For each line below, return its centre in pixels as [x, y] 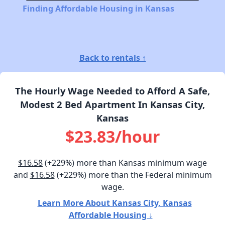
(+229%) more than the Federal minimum [133, 175]
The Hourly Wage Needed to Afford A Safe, [113, 91]
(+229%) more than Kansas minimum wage [125, 163]
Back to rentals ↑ [113, 58]
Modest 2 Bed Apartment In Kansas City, [113, 104]
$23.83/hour [113, 137]
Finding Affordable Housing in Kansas [98, 9]
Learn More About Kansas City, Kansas [115, 203]
